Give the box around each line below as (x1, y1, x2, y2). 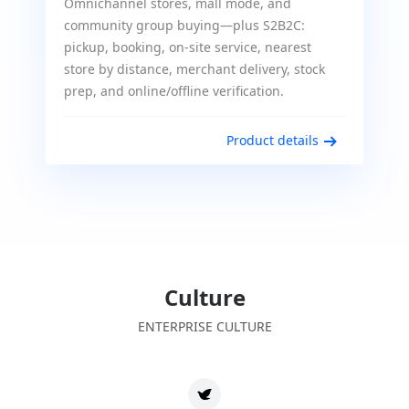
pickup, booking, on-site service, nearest (64, 38, 311, 56)
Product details (226, 131, 319, 149)
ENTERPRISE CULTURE (137, 318, 272, 335)
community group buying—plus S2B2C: (64, 16, 305, 34)
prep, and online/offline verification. (64, 82, 284, 100)
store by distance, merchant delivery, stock (64, 60, 325, 78)
